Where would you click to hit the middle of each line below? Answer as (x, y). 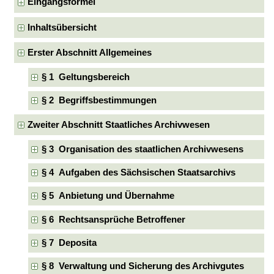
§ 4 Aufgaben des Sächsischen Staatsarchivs (138, 173)
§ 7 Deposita (69, 243)
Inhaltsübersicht (62, 27)
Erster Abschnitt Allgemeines (90, 52)
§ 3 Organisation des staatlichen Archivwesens (142, 149)
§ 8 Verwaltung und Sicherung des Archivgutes (143, 266)
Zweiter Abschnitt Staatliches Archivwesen (119, 124)
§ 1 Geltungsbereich (85, 77)
